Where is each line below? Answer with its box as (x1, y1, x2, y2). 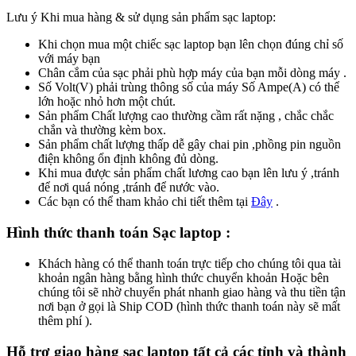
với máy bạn (38, 52, 100, 66)
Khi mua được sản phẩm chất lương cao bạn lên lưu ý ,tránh (38, 166, 339, 180)
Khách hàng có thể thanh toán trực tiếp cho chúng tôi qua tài (38, 256, 341, 270)
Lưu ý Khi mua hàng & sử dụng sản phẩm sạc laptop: (6, 10, 276, 25)
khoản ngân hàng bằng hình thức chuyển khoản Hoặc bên (38, 270, 329, 284)
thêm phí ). (38, 313, 92, 327)
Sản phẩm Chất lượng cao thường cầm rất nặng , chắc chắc (38, 109, 334, 123)
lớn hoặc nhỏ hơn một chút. (38, 95, 176, 109)
